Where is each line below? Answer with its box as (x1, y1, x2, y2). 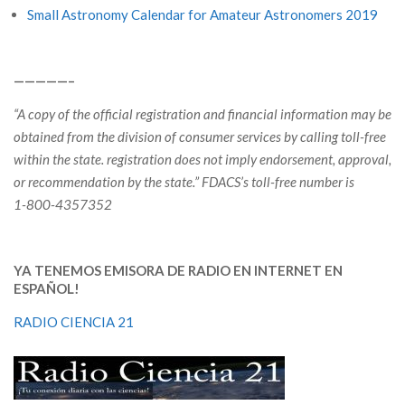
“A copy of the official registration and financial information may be (14, 106, 391, 123)
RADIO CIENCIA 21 (14, 314, 134, 331)
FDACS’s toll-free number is (202, 174, 354, 191)
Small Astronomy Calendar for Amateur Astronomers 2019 (27, 6, 378, 24)
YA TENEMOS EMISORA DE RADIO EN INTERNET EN (14, 262, 343, 279)
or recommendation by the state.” (14, 174, 202, 191)
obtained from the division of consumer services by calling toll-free (14, 128, 386, 146)
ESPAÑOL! (14, 280, 80, 297)
